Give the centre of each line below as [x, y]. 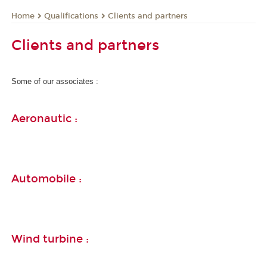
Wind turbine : [50, 239]
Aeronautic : [44, 118]
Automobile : [46, 179]
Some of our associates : [55, 81]
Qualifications [71, 16]
